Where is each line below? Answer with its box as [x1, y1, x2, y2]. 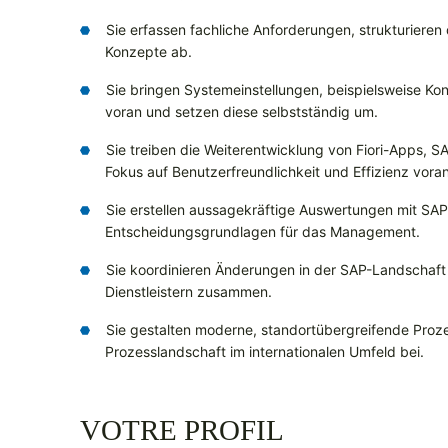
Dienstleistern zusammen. [105, 283, 272, 301]
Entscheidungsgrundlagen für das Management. [105, 223, 420, 241]
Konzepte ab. [105, 43, 192, 61]
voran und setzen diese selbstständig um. [105, 103, 378, 121]
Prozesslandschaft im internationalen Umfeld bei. [105, 343, 424, 361]
